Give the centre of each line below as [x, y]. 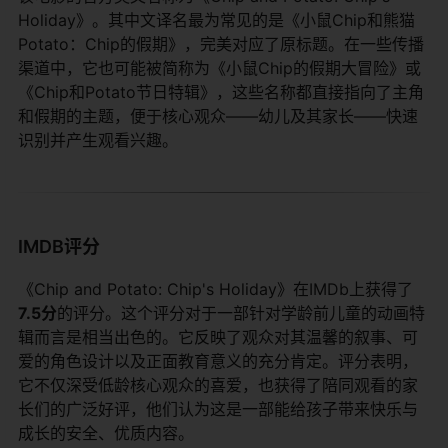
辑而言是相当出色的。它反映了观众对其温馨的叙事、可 [218, 336]
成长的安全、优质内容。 [106, 432]
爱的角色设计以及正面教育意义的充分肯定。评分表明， [218, 360]
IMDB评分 [59, 246]
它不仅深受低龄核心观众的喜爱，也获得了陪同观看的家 [218, 384]
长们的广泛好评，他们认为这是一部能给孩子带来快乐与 [218, 408]
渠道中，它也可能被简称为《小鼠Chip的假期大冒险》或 [219, 67]
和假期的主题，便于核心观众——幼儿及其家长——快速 [218, 115]
